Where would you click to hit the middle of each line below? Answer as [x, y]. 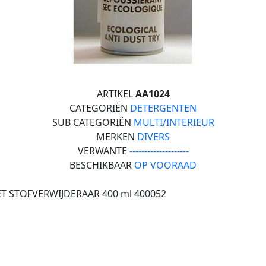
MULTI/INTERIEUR [174, 122]
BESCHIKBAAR [102, 165]
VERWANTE [103, 151]
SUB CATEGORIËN [93, 122]
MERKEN [117, 137]
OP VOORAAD [165, 165]
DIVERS [153, 137]
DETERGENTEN [163, 108]
